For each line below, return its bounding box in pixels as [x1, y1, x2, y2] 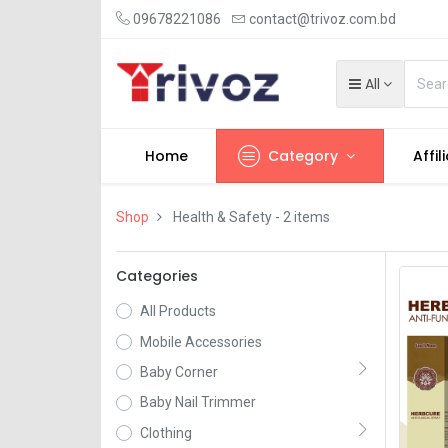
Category [268, 146, 339, 167]
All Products [139, 303, 216, 320]
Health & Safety [172, 209, 272, 226]
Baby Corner [139, 363, 218, 380]
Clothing [139, 424, 192, 441]
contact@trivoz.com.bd [248, 11, 396, 27]
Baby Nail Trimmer [139, 394, 256, 411]
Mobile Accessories [139, 333, 262, 350]
